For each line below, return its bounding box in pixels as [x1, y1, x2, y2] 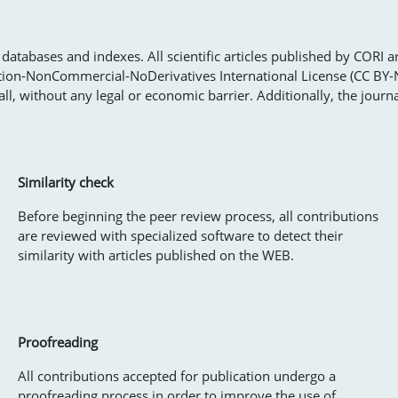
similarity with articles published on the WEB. [18, 245, 294, 264]
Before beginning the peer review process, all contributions [18, 206, 378, 225]
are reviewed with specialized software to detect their [18, 226, 343, 244]
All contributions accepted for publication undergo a [18, 366, 336, 385]
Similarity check [18, 172, 114, 191]
